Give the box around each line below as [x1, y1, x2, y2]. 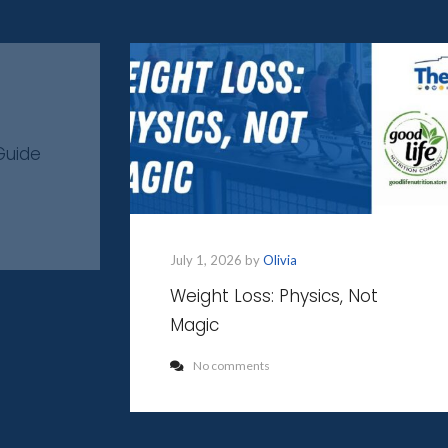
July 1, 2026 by [170, 251, 263, 268]
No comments [193, 357, 270, 373]
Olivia [263, 251, 297, 268]
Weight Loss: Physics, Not [170, 283, 378, 308]
